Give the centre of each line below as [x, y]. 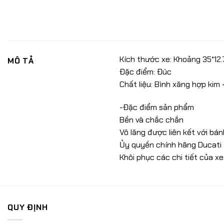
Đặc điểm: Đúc [145, 71]
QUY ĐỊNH [28, 207]
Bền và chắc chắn [151, 119]
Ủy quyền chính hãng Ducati [170, 144]
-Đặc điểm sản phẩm [157, 107]
